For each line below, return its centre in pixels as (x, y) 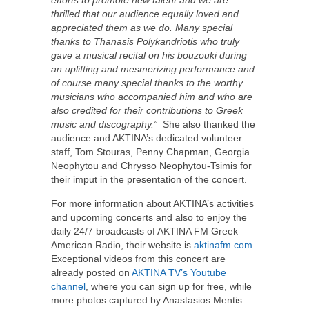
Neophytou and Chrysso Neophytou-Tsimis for (151, 166)
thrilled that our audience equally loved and (145, 14)
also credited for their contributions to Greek (147, 111)
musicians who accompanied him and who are (152, 97)
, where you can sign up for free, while (169, 287)
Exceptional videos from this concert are (138, 259)
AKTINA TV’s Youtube (179, 273)
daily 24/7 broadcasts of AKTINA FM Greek (144, 231)
